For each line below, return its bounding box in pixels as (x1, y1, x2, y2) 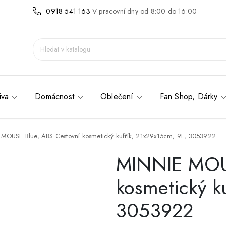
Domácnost (35, 91, 75, 103)
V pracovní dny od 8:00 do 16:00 (92, 6, 197, 16)
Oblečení (100, 91, 134, 103)
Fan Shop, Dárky (159, 91, 218, 103)
